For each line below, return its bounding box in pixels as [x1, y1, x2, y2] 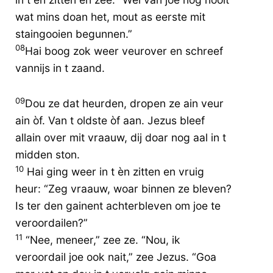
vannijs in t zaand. [15, 61, 105, 74]
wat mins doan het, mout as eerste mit [15, 10, 205, 23]
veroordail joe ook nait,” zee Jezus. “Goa [15, 250, 216, 264]
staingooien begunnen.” [15, 27, 132, 40]
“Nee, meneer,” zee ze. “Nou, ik [23, 233, 180, 247]
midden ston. [15, 148, 80, 161]
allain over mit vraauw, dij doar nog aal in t [15, 131, 226, 144]
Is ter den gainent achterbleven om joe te [15, 199, 221, 213]
